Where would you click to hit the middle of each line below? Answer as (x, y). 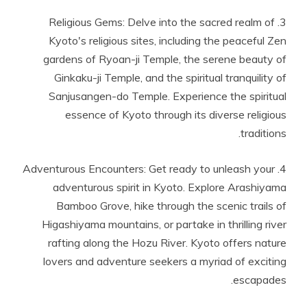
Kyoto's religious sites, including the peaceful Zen (168, 40)
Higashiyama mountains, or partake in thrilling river (164, 224)
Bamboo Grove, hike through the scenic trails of (171, 206)
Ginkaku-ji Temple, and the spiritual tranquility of (170, 77)
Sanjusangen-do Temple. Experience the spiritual (168, 96)
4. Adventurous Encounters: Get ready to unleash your (149, 169)
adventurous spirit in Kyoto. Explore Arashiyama (170, 187)
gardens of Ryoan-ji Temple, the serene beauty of (165, 59)
